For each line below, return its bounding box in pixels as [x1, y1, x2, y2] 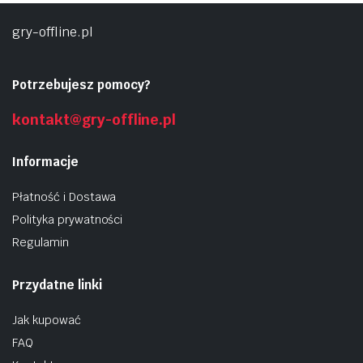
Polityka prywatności [12, 212, 123, 227]
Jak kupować [12, 313, 81, 327]
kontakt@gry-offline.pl [12, 110, 177, 129]
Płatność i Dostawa [12, 190, 117, 204]
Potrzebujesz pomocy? [12, 77, 151, 92]
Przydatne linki [12, 277, 102, 293]
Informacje [12, 154, 79, 169]
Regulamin [12, 235, 69, 250]
